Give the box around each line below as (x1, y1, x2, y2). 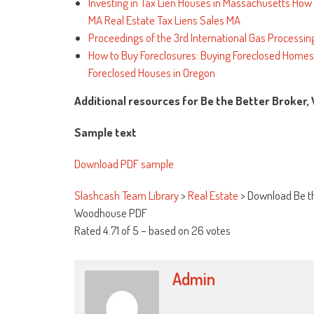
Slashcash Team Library (74, 187, 179, 203)
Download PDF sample (74, 156, 174, 171)
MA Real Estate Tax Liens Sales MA (88, 12, 240, 27)
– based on (139, 222, 191, 238)
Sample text (74, 124, 137, 139)
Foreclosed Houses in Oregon (88, 64, 215, 80)
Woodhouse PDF (74, 205, 147, 220)
